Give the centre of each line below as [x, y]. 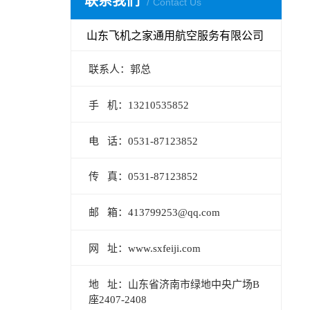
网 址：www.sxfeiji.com [145, 248]
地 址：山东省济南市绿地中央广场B [174, 284]
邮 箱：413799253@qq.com [155, 213]
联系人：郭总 [120, 69]
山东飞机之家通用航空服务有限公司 [175, 35]
